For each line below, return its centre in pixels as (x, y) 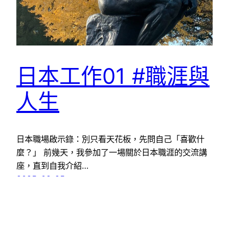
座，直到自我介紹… (52, 166)
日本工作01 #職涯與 (113, 76)
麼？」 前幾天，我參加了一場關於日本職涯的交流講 (112, 153)
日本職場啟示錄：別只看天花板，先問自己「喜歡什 (110, 139)
